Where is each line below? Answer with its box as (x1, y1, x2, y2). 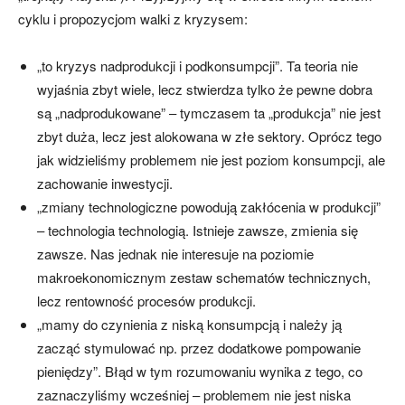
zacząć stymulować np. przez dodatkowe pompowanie (37, 338, 361, 358)
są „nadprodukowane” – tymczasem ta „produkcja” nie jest (37, 103, 381, 123)
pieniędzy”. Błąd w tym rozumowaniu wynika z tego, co (37, 362, 363, 381)
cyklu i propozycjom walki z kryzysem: (18, 9, 248, 29)
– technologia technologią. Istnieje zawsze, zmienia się (37, 221, 358, 240)
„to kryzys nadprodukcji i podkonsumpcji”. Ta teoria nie (37, 56, 358, 76)
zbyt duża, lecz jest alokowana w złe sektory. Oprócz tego (37, 127, 381, 146)
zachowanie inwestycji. (37, 174, 173, 193)
